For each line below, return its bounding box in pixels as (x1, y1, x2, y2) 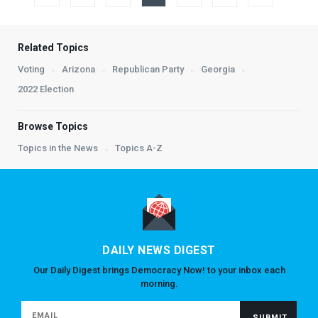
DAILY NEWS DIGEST (102, 243, 216, 257)
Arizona (62, 63, 95, 75)
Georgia (201, 63, 235, 75)
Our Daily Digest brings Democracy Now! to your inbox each (33, 264, 285, 275)
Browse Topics (18, 120, 88, 132)
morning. (140, 278, 178, 289)
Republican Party (112, 63, 184, 75)
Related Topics (18, 41, 89, 53)
